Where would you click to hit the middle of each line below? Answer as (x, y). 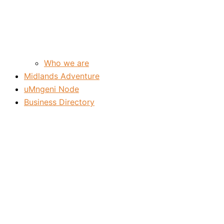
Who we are (66, 63)
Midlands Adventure (62, 76)
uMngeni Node (51, 89)
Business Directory (59, 102)
